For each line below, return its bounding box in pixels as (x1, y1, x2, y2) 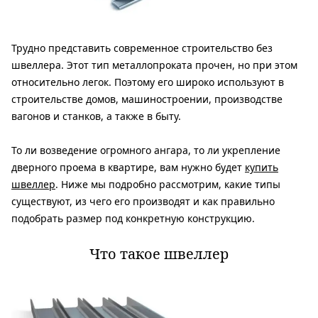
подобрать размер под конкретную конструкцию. (11, 211, 255, 225)
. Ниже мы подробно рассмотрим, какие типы (55, 177, 280, 191)
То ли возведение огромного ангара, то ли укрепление (11, 143, 280, 157)
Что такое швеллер (89, 243, 229, 263)
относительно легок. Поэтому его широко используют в (11, 75, 284, 89)
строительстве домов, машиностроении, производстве (11, 92, 283, 106)
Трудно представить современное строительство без (11, 40, 273, 55)
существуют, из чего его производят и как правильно (11, 194, 275, 208)
